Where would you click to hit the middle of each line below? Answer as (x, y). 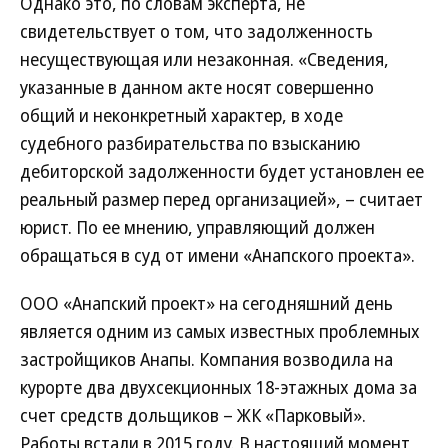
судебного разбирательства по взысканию (190, 143)
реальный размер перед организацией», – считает (221, 199)
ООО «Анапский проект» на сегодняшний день (206, 303)
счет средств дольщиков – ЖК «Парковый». (193, 415)
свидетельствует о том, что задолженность (196, 31)
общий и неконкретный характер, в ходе (181, 115)
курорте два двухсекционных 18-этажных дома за (218, 387)
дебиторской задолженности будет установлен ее (222, 171)
